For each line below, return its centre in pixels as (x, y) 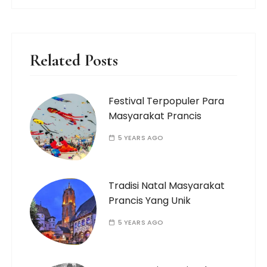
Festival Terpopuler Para (167, 101)
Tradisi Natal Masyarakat (167, 186)
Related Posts (74, 60)
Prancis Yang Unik (150, 201)
